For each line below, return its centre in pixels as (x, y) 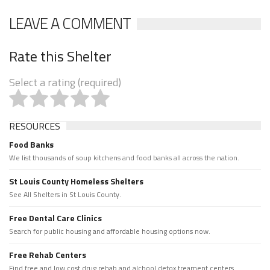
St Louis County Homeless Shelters (76, 181)
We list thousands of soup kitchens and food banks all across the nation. (124, 157)
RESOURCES (35, 126)
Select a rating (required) (65, 82)
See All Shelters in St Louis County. (65, 194)
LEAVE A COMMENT (70, 23)
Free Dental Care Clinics (55, 218)
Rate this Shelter (60, 56)
